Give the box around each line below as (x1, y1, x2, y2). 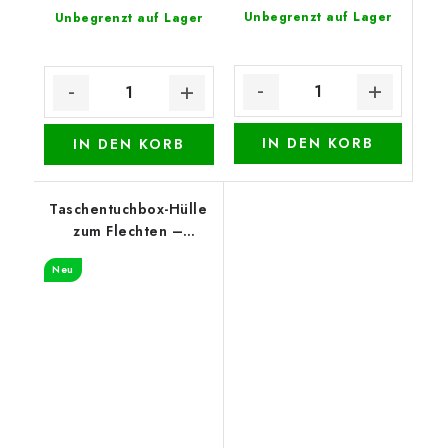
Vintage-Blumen (71, 243, 186, 263)
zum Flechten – (73, 221, 184, 241)
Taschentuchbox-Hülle (49, 199, 208, 219)
